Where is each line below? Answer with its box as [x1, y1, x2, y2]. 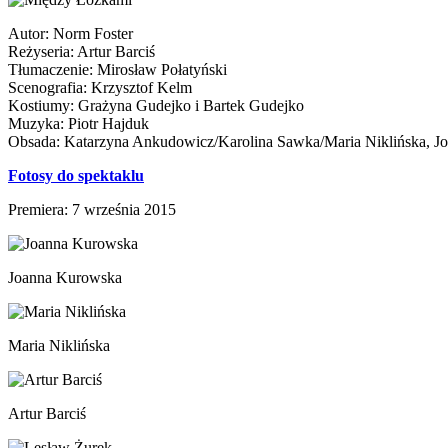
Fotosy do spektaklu [8, 166, 144, 184]
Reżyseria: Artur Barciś [8, 42, 155, 60]
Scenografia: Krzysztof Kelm [8, 78, 192, 96]
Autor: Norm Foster [8, 24, 133, 42]
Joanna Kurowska [8, 268, 122, 286]
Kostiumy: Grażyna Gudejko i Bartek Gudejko [8, 96, 304, 114]
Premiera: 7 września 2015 [8, 200, 176, 218]
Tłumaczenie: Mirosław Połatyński [8, 60, 227, 78]
